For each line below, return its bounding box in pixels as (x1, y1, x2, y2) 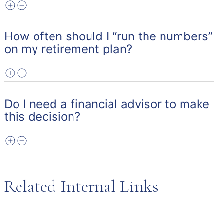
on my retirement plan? (4, 41, 132, 56)
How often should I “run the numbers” (4, 29, 213, 43)
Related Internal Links (4, 175, 159, 197)
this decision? (4, 109, 80, 124)
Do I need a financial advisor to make (4, 96, 209, 111)
